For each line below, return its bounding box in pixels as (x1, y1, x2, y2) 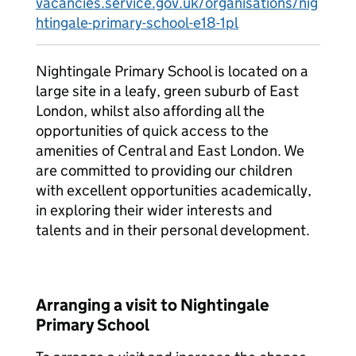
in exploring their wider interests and (36, 201, 273, 219)
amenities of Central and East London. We (36, 141, 304, 160)
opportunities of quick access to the (36, 122, 269, 140)
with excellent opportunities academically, (36, 181, 311, 199)
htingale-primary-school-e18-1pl (36, 14, 238, 32)
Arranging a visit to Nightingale (36, 295, 269, 315)
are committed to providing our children (36, 161, 292, 180)
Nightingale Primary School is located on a (36, 62, 308, 80)
